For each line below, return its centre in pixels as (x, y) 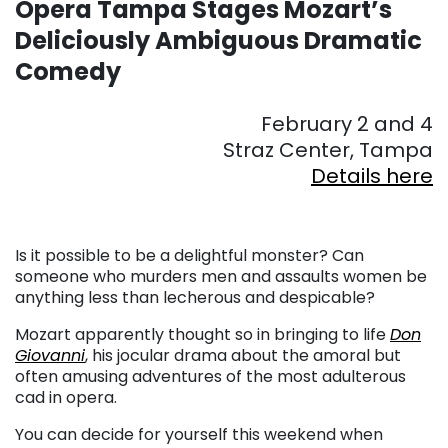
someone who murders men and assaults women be (221, 276)
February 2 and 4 (347, 123)
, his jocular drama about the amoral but (243, 355)
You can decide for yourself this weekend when (199, 434)
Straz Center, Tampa (328, 149)
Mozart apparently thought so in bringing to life (202, 334)
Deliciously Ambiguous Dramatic (218, 40)
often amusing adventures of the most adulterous (210, 376)
